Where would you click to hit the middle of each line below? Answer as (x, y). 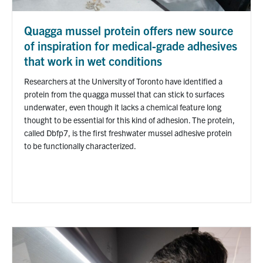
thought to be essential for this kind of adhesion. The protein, (129, 119)
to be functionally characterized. (80, 145)
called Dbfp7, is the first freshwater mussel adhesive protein (128, 132)
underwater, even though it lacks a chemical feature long (123, 107)
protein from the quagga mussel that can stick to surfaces (124, 94)
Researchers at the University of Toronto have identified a (123, 81)
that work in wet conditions (95, 60)
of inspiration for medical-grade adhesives (131, 45)
